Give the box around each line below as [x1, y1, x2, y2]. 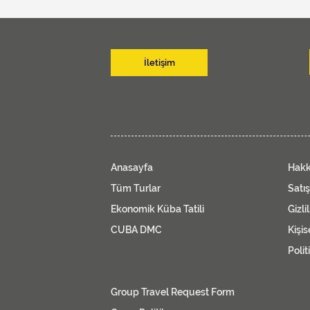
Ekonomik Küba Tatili [111, 203, 204, 215]
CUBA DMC [111, 224, 162, 235]
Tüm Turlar [111, 182, 161, 194]
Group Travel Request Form [111, 286, 235, 298]
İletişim [143, 57, 175, 68]
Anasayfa [111, 161, 153, 173]
